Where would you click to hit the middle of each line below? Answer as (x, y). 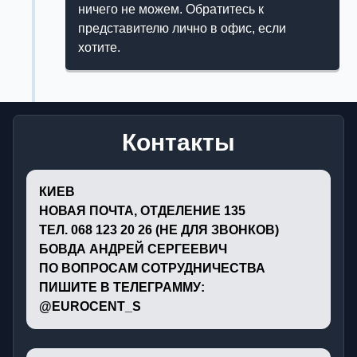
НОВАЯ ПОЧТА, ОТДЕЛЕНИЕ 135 (142, 211)
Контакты (178, 143)
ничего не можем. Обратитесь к (171, 10)
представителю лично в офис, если (182, 29)
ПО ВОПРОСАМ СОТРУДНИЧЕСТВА (152, 269)
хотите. (100, 48)
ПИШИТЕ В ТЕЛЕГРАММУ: (122, 288)
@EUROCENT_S (90, 307)
